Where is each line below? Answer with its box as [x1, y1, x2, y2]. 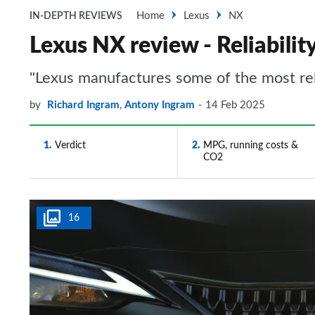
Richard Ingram [47, 100, 120, 110]
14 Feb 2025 [205, 100, 265, 110]
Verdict [55, 141, 86, 150]
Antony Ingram [124, 100, 195, 110]
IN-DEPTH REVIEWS [30, 11, 122, 21]
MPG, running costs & [202, 141, 298, 150]
